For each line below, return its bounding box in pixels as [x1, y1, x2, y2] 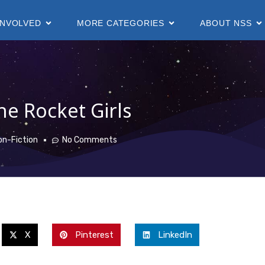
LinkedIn [157, 230, 192, 241]
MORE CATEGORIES [77, 18, 165, 28]
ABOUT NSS [200, 18, 252, 28]
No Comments [62, 135, 117, 146]
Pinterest [75, 230, 114, 241]
